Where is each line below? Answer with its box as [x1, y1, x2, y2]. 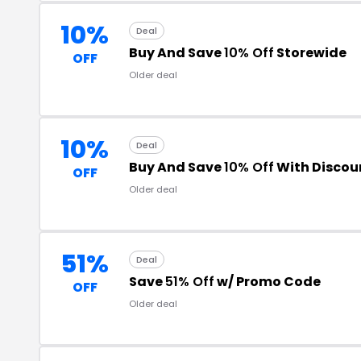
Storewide [274, 44, 346, 62]
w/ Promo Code [214, 272, 321, 291]
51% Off [165, 272, 214, 291]
